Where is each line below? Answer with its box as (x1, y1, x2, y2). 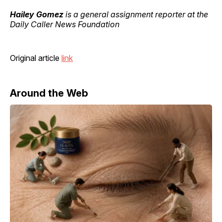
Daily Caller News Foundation (10, 19, 119, 29)
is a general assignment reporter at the (63, 9, 208, 19)
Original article (10, 53, 61, 63)
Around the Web (10, 87, 88, 99)
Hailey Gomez (10, 9, 63, 19)
